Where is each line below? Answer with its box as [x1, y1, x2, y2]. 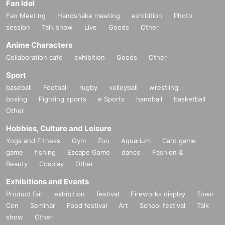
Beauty [6, 160, 28, 168]
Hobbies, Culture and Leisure [6, 124, 111, 134]
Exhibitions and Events [6, 177, 89, 187]
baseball [6, 83, 32, 92]
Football [43, 83, 68, 92]
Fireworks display [131, 190, 185, 198]
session [6, 23, 30, 32]
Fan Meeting [6, 12, 46, 20]
